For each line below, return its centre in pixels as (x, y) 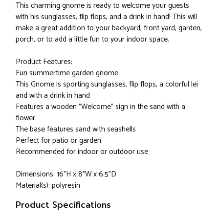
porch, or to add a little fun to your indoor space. (92, 40)
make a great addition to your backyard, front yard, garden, (109, 28)
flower (25, 118)
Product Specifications (63, 205)
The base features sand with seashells (76, 130)
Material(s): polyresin (48, 186)
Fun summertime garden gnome (67, 73)
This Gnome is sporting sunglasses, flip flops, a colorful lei (107, 85)
